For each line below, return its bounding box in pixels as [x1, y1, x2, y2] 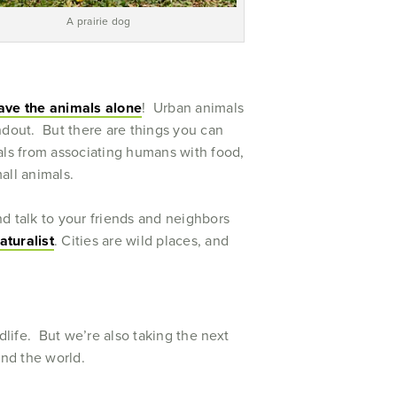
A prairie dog [66, 13, 131, 30]
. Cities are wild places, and [53, 230, 229, 251]
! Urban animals [142, 97, 244, 118]
